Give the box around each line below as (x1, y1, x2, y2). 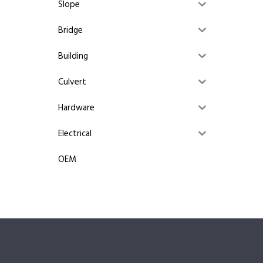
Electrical (58, 127, 92, 141)
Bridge (58, 23, 83, 38)
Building (58, 49, 88, 64)
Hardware (58, 101, 95, 116)
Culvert (58, 75, 86, 90)
